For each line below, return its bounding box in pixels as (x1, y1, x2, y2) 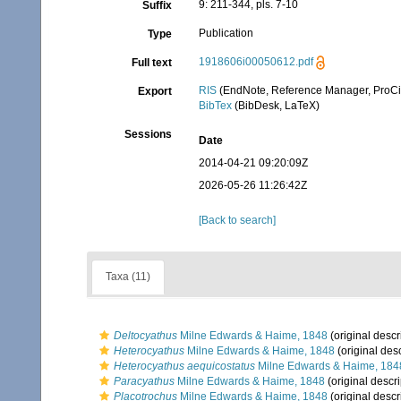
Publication (199, 27, 254, 39)
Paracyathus (114, 375, 175, 388)
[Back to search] (199, 214, 277, 226)
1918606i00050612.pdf (199, 55, 314, 68)
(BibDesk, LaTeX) (232, 99, 320, 112)
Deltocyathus (114, 329, 177, 342)
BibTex (199, 99, 233, 112)
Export (138, 85, 173, 98)
